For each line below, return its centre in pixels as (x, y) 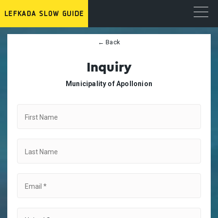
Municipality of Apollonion (109, 84)
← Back (109, 42)
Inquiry (109, 67)
